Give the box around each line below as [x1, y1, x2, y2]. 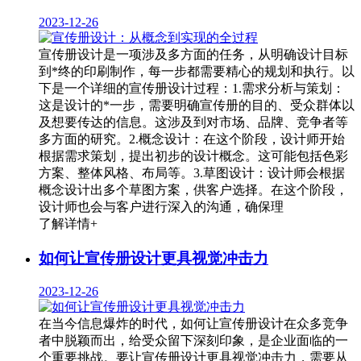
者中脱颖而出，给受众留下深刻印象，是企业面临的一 [39, 333, 348, 347]
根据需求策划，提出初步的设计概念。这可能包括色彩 [39, 149, 348, 164]
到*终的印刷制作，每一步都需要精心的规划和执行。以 [39, 64, 355, 79]
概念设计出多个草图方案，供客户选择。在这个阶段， [39, 183, 348, 197]
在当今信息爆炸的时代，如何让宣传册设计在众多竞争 [39, 316, 348, 330]
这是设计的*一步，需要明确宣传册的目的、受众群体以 [39, 98, 355, 113]
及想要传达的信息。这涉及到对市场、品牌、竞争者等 [39, 115, 348, 130]
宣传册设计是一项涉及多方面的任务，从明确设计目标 [39, 48, 348, 62]
